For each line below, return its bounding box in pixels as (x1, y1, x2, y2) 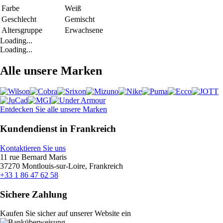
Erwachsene (65, 25, 103, 34)
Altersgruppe (1, 25, 42, 34)
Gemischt (65, 14, 95, 23)
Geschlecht (1, 14, 36, 23)
